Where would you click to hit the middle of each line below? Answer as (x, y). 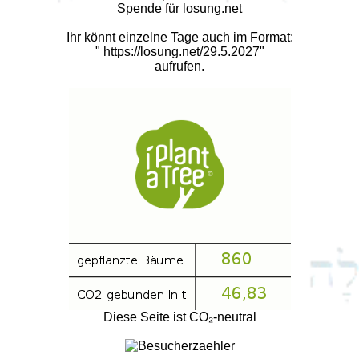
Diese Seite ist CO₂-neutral (179, 317)
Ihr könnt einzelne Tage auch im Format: (179, 38)
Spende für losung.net (179, 9)
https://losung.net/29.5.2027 (181, 52)
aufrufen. (179, 67)
